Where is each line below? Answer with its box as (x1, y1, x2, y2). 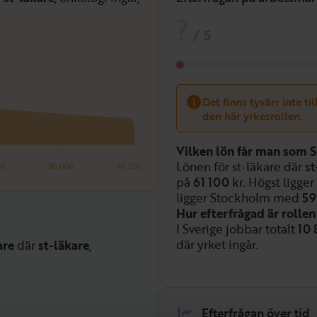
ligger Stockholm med (176, 189, 302, 207)
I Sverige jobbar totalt (176, 220, 298, 238)
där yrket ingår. (176, 236, 258, 253)
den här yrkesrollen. (202, 108, 302, 124)
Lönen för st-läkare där (176, 158, 305, 175)
